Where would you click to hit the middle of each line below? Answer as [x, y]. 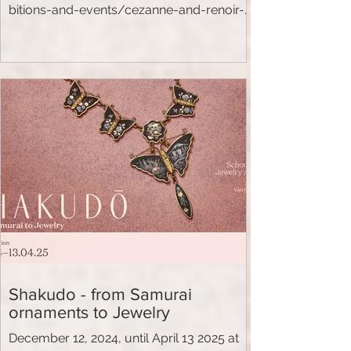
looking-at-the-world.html [83, 29]
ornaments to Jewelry [89, 312]
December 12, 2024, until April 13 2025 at [124, 338]
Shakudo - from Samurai [100, 294]
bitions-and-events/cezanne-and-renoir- [127, 10]
